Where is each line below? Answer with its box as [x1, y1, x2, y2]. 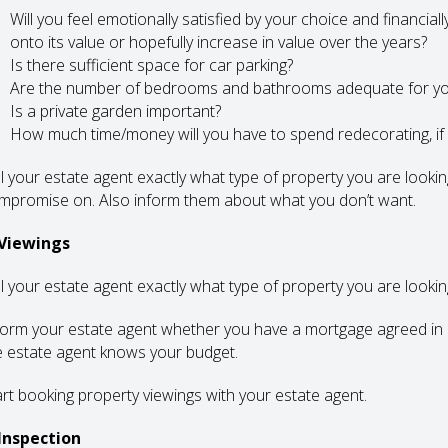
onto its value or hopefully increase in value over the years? [9, 31, 427, 53]
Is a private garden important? [9, 100, 221, 122]
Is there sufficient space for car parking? [9, 54, 293, 76]
